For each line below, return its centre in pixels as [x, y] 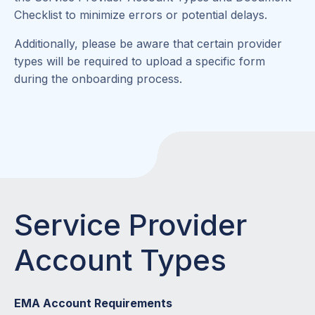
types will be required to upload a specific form [140, 61]
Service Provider [130, 225]
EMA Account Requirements [93, 303]
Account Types [120, 260]
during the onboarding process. [98, 78]
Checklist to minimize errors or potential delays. [141, 14]
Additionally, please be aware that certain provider [148, 43]
